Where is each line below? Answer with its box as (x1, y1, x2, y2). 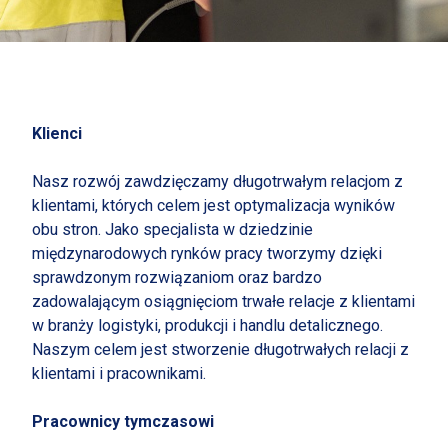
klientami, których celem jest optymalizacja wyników (32, 196, 395, 215)
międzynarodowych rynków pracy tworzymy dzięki (32, 244, 382, 263)
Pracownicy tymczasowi (32, 412, 214, 431)
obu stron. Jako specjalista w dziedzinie (32, 220, 313, 239)
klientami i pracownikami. (32, 364, 206, 383)
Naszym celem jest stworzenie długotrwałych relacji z (32, 340, 409, 359)
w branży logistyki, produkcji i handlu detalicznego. (32, 316, 383, 335)
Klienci (32, 124, 82, 143)
